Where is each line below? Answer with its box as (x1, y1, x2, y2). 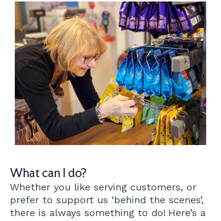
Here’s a (168, 207, 206, 219)
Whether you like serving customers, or (10, 181, 196, 193)
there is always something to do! (10, 207, 166, 219)
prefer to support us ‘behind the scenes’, (10, 194, 204, 206)
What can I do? (10, 166, 86, 180)
